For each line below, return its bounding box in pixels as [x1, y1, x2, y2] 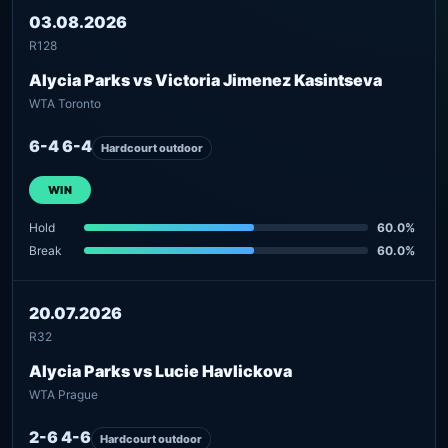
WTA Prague [29, 386, 98, 402]
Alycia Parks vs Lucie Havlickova [29, 360, 292, 381]
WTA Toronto [29, 95, 101, 111]
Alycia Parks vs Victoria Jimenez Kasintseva [29, 69, 382, 90]
